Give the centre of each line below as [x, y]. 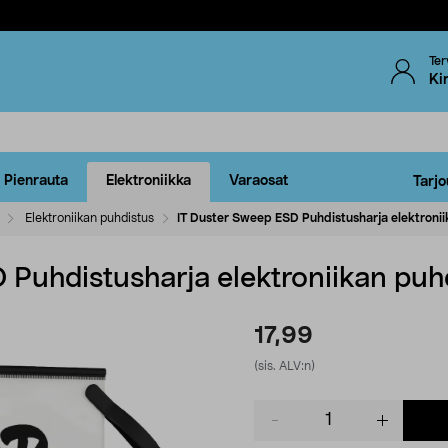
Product [279, 408]
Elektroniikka [148, 181]
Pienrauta [36, 181]
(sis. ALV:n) [284, 365]
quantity [280, 428]
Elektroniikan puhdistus [89, 217]
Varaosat [258, 181]
